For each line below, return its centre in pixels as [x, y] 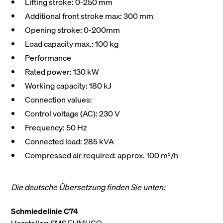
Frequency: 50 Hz [56, 128]
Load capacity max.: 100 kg [72, 44]
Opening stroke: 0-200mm [73, 30]
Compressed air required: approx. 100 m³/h [102, 156]
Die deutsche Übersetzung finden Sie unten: [88, 187]
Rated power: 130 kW [62, 72]
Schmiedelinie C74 [45, 211]
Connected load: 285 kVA [70, 142]
